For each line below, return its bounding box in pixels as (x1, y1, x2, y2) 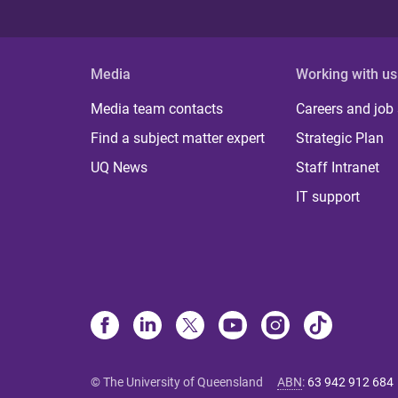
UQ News (91, 159, 147, 176)
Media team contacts (91, 100, 223, 117)
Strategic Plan (296, 130, 385, 147)
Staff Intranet (296, 159, 380, 176)
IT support (296, 188, 361, 205)
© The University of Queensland (91, 375, 263, 389)
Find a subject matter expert (91, 130, 265, 147)
